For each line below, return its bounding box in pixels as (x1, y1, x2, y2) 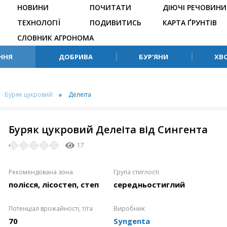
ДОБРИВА (58, 52, 93, 61)
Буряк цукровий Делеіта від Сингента (8, 123, 208, 136)
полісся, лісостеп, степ (8, 179, 99, 190)
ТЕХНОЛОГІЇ (17, 18, 60, 27)
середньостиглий (113, 179, 185, 190)
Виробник (113, 204, 145, 213)
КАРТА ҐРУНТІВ (162, 18, 217, 27)
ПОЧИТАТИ (90, 3, 132, 12)
